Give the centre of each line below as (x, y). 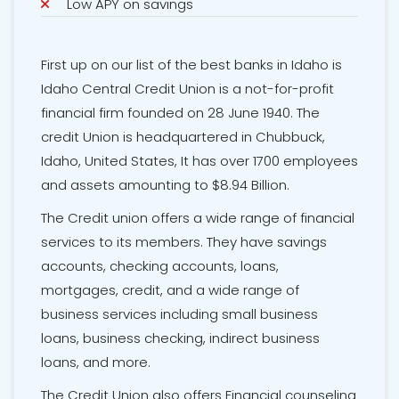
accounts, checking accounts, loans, (160, 266)
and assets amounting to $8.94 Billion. (165, 185)
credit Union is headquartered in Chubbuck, (183, 137)
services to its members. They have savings (184, 242)
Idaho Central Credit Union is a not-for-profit (187, 89)
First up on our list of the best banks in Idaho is (191, 65)
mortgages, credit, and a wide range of (170, 290)
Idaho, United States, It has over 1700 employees (199, 161)
